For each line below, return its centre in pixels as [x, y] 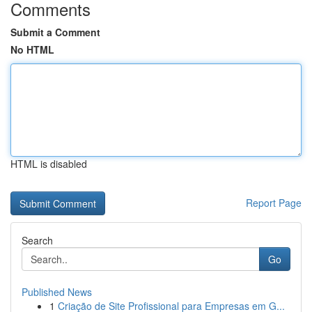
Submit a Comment [55, 32]
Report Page [274, 203]
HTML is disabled [49, 164]
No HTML [32, 49]
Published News [57, 292]
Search [37, 240]
